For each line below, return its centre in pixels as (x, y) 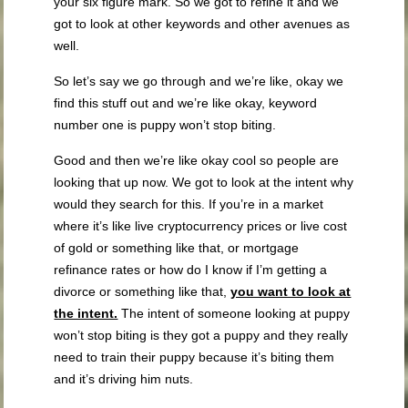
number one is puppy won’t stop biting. (165, 125)
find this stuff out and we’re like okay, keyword (186, 103)
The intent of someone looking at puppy (234, 314)
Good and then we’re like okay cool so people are (197, 161)
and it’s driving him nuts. (124, 379)
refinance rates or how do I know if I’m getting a (191, 270)
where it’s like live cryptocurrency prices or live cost (201, 226)
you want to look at (291, 292)
